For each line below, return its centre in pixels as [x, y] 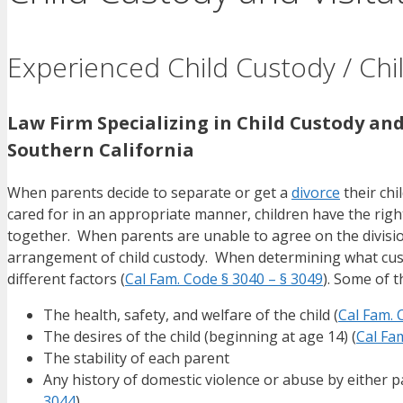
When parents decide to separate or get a [149, 193]
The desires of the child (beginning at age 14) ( [200, 337]
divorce [316, 193]
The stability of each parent [136, 358]
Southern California [101, 150]
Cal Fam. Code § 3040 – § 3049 [224, 279]
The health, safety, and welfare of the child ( [191, 315]
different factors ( [66, 279]
